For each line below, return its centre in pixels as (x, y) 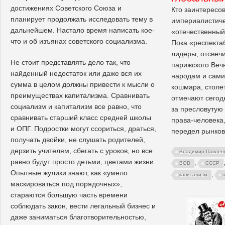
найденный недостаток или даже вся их (76, 73)
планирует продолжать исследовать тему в (82, 19)
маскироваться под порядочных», (66, 184)
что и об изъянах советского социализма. (79, 41)
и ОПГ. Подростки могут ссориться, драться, (83, 128)
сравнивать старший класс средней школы (81, 117)
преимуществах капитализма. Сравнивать (80, 95)
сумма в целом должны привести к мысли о (83, 84)
